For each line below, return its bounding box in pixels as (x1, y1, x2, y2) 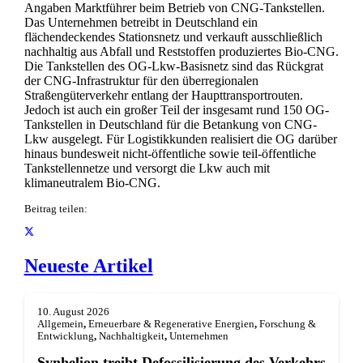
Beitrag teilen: (23, 203, 88, 216)
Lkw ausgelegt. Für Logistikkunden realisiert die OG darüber (23, 132, 337, 147)
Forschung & (258, 318, 316, 330)
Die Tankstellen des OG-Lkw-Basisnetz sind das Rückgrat (23, 59, 323, 74)
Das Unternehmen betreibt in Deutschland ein (23, 15, 258, 30)
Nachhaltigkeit (98, 330, 164, 342)
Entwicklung (36, 330, 94, 342)
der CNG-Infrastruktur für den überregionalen (23, 74, 258, 88)
